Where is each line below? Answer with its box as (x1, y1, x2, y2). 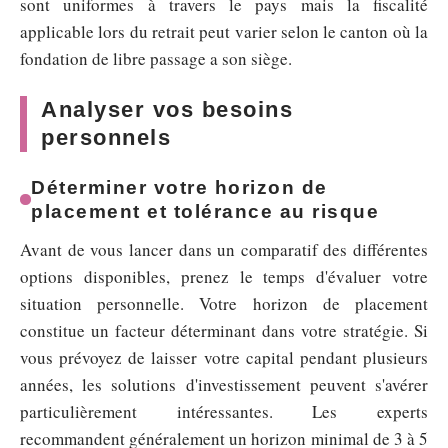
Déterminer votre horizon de (31, 176, 328, 198)
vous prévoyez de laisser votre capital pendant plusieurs (20, 345, 428, 369)
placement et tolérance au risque (31, 200, 380, 222)
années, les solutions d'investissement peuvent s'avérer (20, 372, 428, 396)
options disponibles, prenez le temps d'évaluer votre (20, 264, 428, 288)
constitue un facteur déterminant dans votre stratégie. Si (20, 318, 428, 342)
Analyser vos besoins (41, 96, 293, 122)
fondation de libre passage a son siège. (20, 46, 292, 70)
